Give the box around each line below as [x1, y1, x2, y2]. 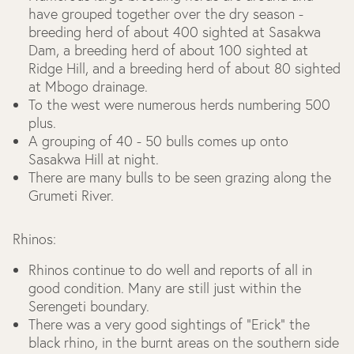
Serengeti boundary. [28, 297, 149, 315]
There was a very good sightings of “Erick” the [28, 315, 310, 333]
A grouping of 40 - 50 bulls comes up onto [28, 132, 288, 150]
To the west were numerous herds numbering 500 [28, 96, 330, 114]
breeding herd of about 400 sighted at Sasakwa [28, 23, 321, 41]
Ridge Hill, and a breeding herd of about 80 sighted [28, 59, 341, 77]
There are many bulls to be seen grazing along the [28, 168, 331, 186]
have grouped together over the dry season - [28, 5, 303, 23]
